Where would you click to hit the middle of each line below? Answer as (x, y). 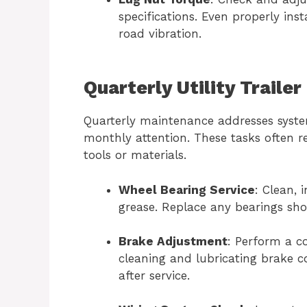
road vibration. (160, 33)
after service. (154, 275)
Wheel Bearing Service (187, 189)
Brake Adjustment (173, 241)
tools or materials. (135, 155)
